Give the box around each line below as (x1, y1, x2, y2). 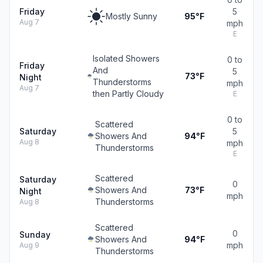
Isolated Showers (93, 53, 160, 63)
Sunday (19, 230, 50, 240)
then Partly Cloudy (93, 89, 164, 99)
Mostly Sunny (106, 11, 157, 21)
